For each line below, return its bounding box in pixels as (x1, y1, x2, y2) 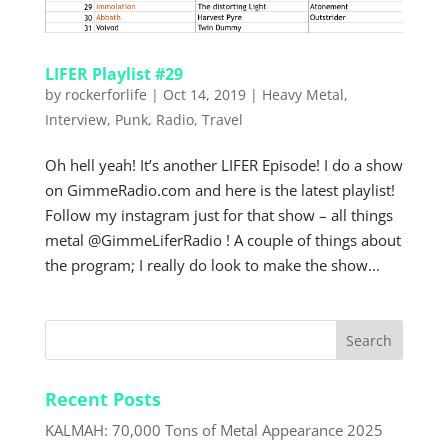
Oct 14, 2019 (162, 84, 246, 104)
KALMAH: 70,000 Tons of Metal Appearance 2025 (44, 419, 383, 440)
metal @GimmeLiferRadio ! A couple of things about (44, 229, 401, 250)
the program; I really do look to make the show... (44, 254, 380, 275)
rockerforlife (64, 84, 147, 104)
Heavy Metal (261, 84, 344, 104)
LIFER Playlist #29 (44, 62, 183, 85)
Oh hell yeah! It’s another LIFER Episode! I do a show (44, 154, 403, 175)
